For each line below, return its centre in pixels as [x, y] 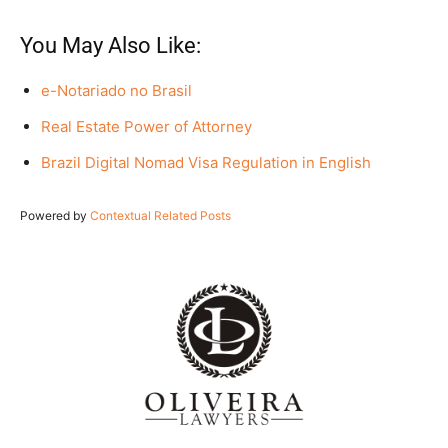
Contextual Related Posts [160, 216]
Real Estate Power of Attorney [146, 127]
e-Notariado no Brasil [116, 91]
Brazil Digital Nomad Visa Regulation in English [206, 163]
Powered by [55, 216]
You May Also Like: [110, 46]
